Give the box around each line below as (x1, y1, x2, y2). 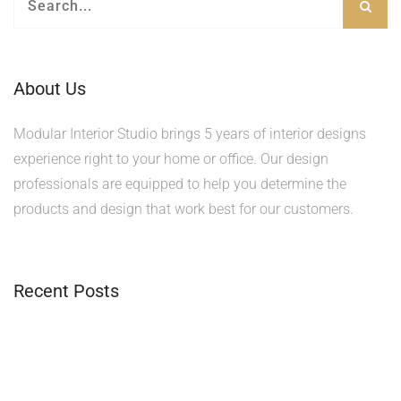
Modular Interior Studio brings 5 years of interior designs (13, 124, 366, 142)
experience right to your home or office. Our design (13, 149, 328, 167)
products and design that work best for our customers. (13, 200, 354, 218)
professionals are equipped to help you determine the (13, 175, 346, 192)
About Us (13, 77, 86, 99)
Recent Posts (13, 279, 119, 302)
